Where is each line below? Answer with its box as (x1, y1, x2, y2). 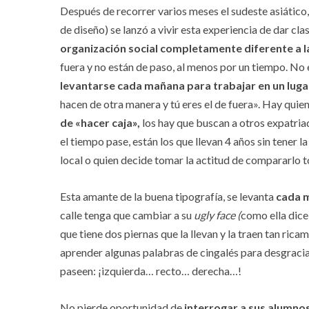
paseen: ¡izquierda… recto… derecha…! (60, 264, 241, 278)
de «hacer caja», (60, 116, 140, 130)
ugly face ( (194, 208, 241, 222)
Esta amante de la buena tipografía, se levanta (60, 190, 276, 203)
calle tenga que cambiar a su (60, 208, 194, 222)
